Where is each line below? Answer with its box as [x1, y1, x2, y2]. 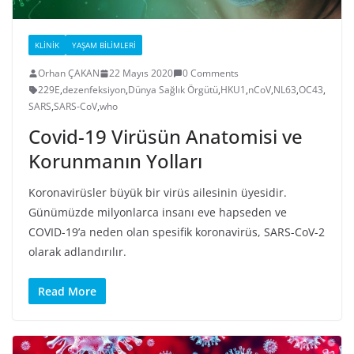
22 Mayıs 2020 [109, 66, 173, 81]
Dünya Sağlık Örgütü [128, 83, 218, 97]
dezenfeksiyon [62, 83, 126, 97]
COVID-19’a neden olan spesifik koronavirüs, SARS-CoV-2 [28, 224, 325, 240]
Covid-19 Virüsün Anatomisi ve [28, 123, 303, 150]
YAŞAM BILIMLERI [72, 40, 136, 51]
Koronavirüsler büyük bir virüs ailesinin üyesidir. [28, 185, 287, 201]
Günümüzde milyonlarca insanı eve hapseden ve [28, 205, 287, 220]
